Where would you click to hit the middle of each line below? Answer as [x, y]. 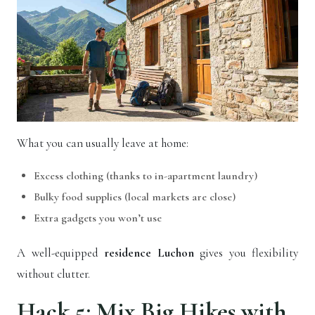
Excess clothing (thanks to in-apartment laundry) [146, 176]
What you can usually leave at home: [103, 143]
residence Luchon [149, 253]
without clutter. [53, 274]
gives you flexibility [246, 253]
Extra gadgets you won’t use [98, 218]
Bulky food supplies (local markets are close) [135, 197]
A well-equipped [60, 253]
